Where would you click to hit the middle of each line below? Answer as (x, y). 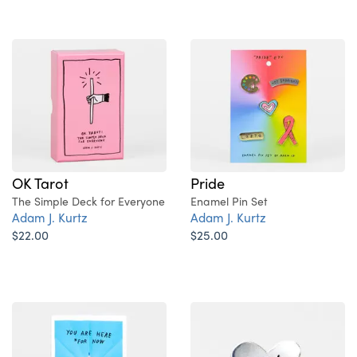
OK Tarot (40, 183)
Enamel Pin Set (229, 201)
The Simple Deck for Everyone (88, 201)
